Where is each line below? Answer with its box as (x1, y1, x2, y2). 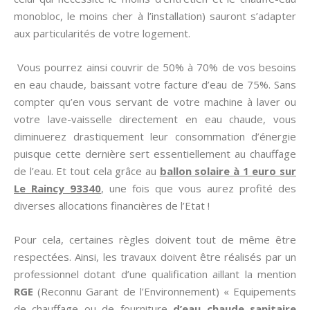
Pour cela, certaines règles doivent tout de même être (14, 232, 296, 246)
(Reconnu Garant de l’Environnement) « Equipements (37, 284, 297, 298)
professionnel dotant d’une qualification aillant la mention (14, 267, 296, 281)
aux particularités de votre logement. (14, 26, 190, 40)
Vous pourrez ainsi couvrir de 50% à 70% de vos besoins (14, 60, 296, 74)
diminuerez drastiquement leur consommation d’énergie (14, 129, 296, 143)
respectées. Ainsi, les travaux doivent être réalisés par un (14, 250, 296, 264)
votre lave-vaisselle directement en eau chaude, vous (14, 112, 296, 126)
